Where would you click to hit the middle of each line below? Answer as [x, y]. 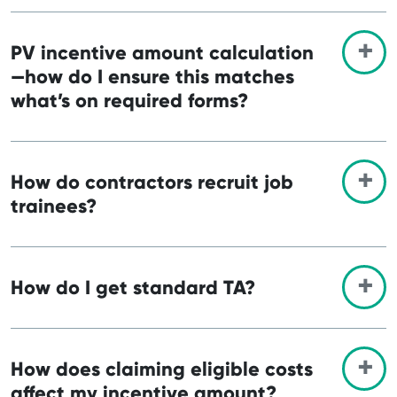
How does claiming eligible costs [162, 369]
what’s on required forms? [129, 100]
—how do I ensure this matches [152, 76]
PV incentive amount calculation [162, 52]
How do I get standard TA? [133, 287]
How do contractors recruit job [152, 182]
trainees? [54, 206]
